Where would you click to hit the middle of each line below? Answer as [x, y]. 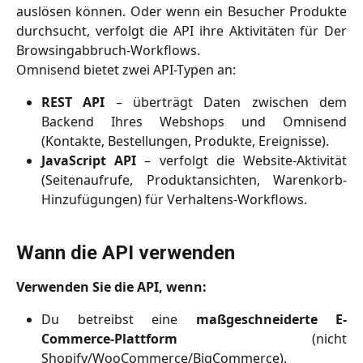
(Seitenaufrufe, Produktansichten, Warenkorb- [194, 180]
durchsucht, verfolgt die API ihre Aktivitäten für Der [181, 30]
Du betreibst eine [119, 320]
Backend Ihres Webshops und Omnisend [194, 122]
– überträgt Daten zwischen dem [226, 102]
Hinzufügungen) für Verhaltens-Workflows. [174, 200]
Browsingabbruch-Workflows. [108, 50]
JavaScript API [89, 161]
